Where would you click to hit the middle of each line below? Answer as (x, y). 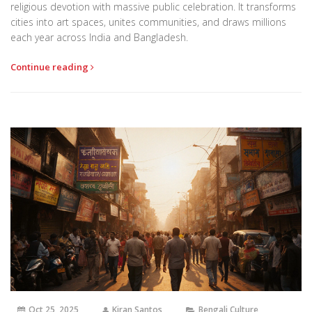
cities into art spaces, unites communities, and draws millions (148, 22)
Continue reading (50, 67)
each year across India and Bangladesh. (99, 38)
